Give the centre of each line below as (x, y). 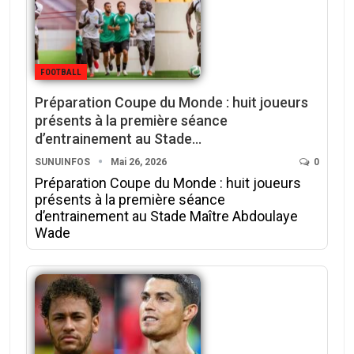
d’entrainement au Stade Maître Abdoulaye (166, 216)
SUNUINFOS (64, 162)
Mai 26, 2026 (139, 162)
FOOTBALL (61, 72)
